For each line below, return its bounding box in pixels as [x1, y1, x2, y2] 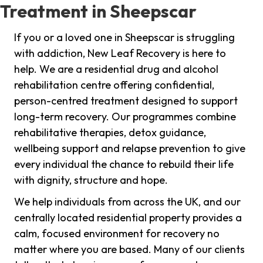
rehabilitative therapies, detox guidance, [14, 126, 206, 140]
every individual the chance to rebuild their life [14, 157, 234, 171]
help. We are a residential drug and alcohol [14, 62, 218, 76]
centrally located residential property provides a [14, 211, 242, 225]
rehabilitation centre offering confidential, [14, 78, 214, 92]
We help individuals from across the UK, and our [14, 195, 241, 209]
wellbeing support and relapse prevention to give [14, 141, 245, 156]
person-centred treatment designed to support [14, 94, 238, 108]
